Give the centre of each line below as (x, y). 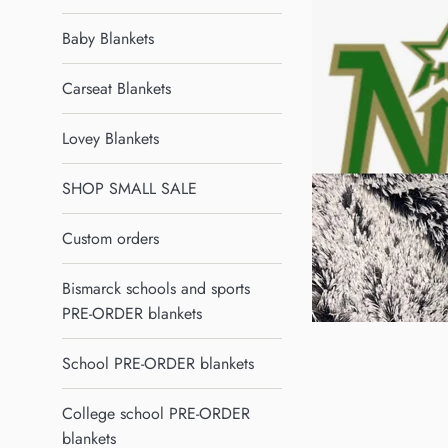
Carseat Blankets (116, 88)
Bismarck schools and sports (156, 288)
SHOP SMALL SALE (129, 188)
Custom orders (110, 238)
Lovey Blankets (110, 138)
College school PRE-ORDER (156, 413)
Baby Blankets (108, 38)
